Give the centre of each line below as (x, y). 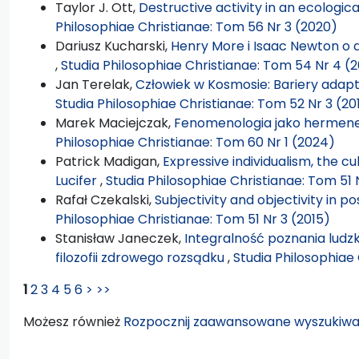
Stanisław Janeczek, (120, 238)
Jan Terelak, (95, 84)
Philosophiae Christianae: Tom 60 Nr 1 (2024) (195, 142)
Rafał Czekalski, (105, 200)
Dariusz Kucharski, (113, 46)
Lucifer (78, 180)
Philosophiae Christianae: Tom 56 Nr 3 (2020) (196, 26)
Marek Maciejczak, (115, 123)
